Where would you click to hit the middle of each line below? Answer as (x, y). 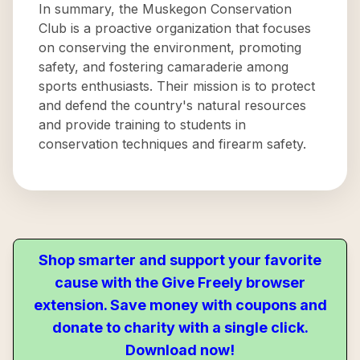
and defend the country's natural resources (172, 105)
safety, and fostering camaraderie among (164, 67)
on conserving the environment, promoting (170, 47)
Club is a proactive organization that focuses (175, 28)
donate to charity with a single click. (180, 327)
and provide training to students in (142, 125)
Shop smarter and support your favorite (180, 260)
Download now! (180, 350)
